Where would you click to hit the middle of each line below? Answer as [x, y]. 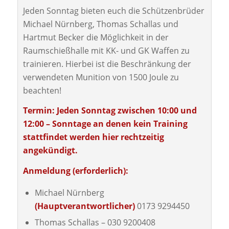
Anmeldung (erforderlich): [75, 170]
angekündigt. [50, 151]
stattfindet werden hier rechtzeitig [93, 137]
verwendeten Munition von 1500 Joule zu [101, 77]
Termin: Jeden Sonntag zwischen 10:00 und [110, 111]
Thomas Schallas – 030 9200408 [95, 222]
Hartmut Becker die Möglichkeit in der [96, 37]
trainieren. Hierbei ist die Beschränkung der [107, 64]
